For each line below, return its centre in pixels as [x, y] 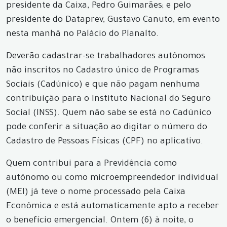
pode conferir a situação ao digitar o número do [107, 128]
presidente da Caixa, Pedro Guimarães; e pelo [99, 6]
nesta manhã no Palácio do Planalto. [82, 35]
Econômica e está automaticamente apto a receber [112, 207]
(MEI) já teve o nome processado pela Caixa [96, 193]
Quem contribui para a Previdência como [91, 164]
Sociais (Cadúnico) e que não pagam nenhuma [103, 85]
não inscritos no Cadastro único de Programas [103, 71]
